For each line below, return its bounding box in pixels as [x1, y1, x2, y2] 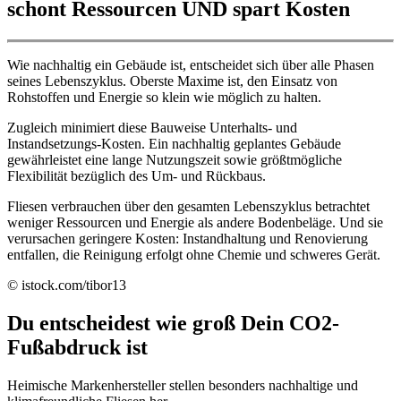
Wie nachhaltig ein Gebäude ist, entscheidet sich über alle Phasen [7, 56, 374, 73]
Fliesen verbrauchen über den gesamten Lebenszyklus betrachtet [7, 198, 370, 214]
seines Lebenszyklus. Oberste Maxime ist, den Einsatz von [7, 73, 337, 89]
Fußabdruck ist [7, 335, 148, 359]
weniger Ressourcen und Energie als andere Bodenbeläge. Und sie [7, 214, 383, 230]
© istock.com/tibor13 [7, 277, 183, 293]
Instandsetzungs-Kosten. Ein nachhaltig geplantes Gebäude [7, 135, 341, 151]
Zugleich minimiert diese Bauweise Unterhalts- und [7, 119, 297, 135]
